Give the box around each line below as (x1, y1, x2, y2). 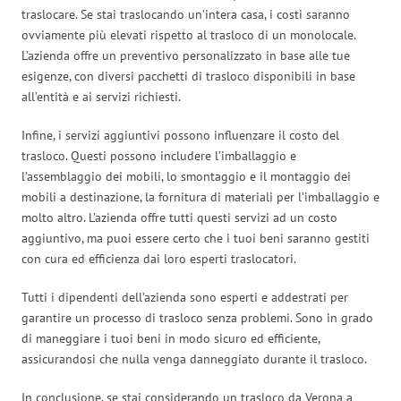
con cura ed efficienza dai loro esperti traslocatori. (21, 250, 296, 267)
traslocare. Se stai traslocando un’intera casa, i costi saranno (21, 5, 350, 22)
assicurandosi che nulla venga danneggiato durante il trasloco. (21, 350, 367, 367)
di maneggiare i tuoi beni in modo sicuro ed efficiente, (21, 329, 320, 346)
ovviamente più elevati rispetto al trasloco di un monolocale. (21, 26, 355, 43)
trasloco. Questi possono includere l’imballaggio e (21, 147, 296, 164)
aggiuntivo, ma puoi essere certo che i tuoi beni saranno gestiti (21, 229, 370, 246)
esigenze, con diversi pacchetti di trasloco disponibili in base (21, 67, 355, 84)
